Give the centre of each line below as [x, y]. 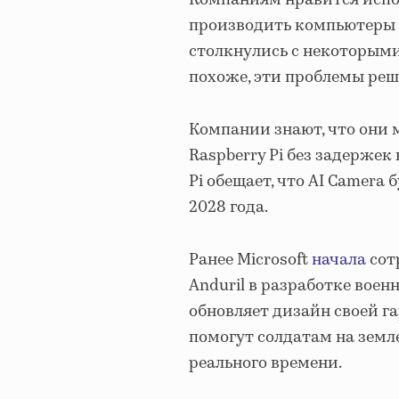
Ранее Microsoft [250, 261]
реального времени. [265, 364]
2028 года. [228, 208]
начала [339, 261]
